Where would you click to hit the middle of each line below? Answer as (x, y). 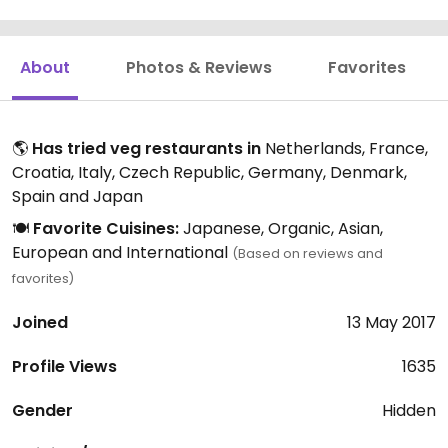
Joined (40, 322)
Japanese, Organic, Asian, (281, 228)
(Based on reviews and (307, 253)
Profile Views (64, 366)
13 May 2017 (391, 322)
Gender (42, 410)
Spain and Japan (77, 196)
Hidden (409, 410)
